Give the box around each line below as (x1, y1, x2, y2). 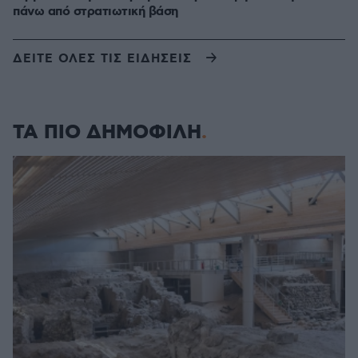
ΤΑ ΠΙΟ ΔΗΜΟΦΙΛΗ (13, 120, 201, 145)
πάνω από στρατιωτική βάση (13, 3, 178, 20)
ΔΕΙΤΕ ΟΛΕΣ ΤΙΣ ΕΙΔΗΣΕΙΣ (13, 50, 192, 67)
